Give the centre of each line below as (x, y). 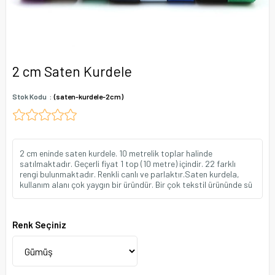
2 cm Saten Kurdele (72, 71)
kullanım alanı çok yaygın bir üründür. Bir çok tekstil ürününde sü (136, 184)
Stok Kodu (29, 96)
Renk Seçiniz (39, 225)
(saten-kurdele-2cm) (89, 96)
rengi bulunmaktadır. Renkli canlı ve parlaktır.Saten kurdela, (130, 174)
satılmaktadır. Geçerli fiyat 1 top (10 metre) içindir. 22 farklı (128, 164)
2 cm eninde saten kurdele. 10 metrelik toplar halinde (116, 153)
